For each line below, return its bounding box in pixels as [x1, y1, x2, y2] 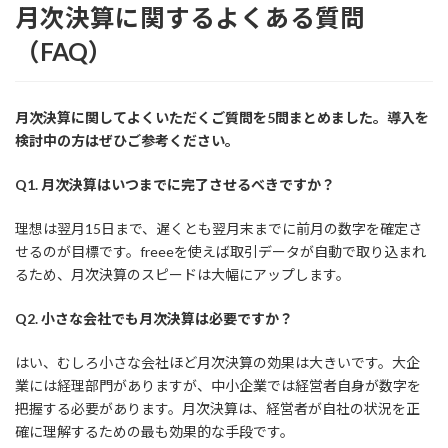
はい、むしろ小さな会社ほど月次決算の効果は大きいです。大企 [15, 354, 420, 372]
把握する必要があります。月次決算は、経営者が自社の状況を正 [15, 400, 420, 418]
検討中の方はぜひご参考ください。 [15, 132, 239, 150]
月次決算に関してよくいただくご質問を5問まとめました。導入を [15, 109, 429, 127]
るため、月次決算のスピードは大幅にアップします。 [15, 266, 350, 284]
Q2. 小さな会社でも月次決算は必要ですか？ [15, 310, 293, 328]
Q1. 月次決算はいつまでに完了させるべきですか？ [15, 176, 335, 194]
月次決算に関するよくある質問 [15, 2, 365, 32]
